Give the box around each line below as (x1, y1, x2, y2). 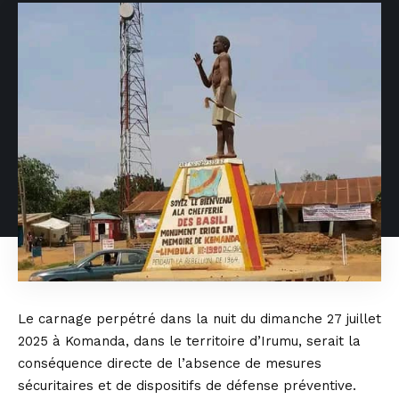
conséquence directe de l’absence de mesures (18, 355, 322, 372)
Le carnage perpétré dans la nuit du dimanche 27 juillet (18, 311, 381, 328)
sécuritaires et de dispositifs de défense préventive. (18, 378, 356, 395)
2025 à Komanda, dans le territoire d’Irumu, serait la (18, 333, 361, 350)
